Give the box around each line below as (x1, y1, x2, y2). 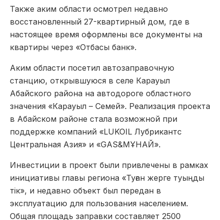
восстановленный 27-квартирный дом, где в (10, 16, 190, 27)
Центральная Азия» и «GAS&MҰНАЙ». (10, 139, 161, 149)
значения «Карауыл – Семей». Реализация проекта (10, 101, 210, 111)
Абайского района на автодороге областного (10, 88, 191, 98)
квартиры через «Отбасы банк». (10, 42, 137, 52)
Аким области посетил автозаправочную (10, 62, 174, 73)
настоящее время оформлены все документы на (10, 29, 202, 39)
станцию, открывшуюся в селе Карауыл (10, 75, 170, 85)
